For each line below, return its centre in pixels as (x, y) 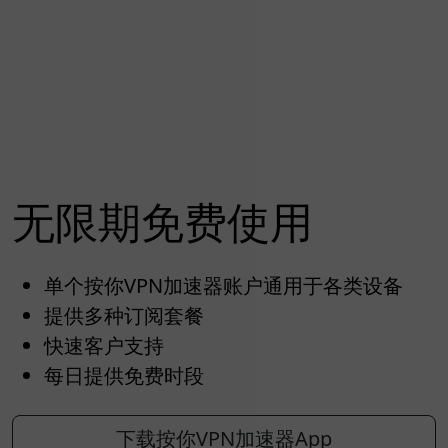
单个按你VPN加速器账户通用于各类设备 (223, 286)
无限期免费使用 (162, 222)
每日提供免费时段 (124, 376)
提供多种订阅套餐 (124, 316)
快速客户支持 (104, 346)
